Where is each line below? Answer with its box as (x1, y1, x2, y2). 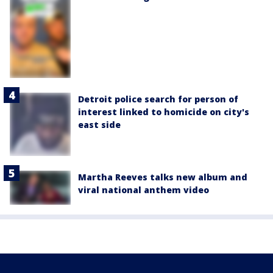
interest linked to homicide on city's (78, 105, 249, 118)
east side (78, 118, 121, 130)
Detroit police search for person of (78, 93, 238, 105)
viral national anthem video (78, 184, 209, 196)
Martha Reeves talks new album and (78, 171, 247, 183)
